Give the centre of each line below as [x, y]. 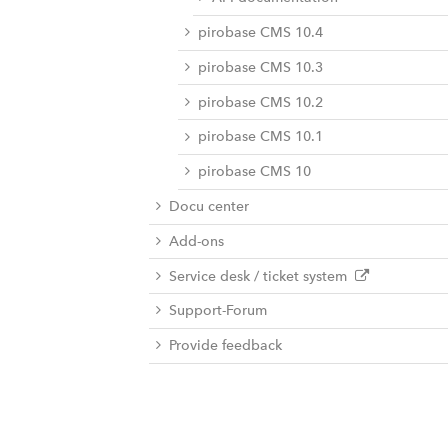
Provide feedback [225, 346]
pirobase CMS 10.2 [260, 102]
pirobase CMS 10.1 [260, 137]
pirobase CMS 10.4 [260, 33]
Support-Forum [217, 311]
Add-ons [196, 241]
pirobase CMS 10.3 [260, 67]
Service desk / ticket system [261, 276]
